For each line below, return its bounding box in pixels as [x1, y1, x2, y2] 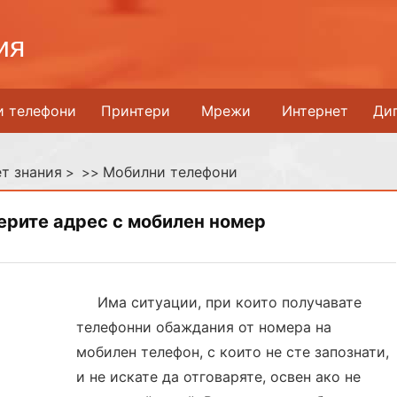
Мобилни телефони [103, 163, 237, 181]
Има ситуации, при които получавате [97, 293, 362, 311]
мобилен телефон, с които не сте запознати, [76, 343, 390, 361]
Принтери [101, 102, 170, 120]
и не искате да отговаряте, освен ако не [76, 368, 362, 385]
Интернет [282, 102, 348, 120]
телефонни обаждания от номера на [76, 318, 332, 336]
